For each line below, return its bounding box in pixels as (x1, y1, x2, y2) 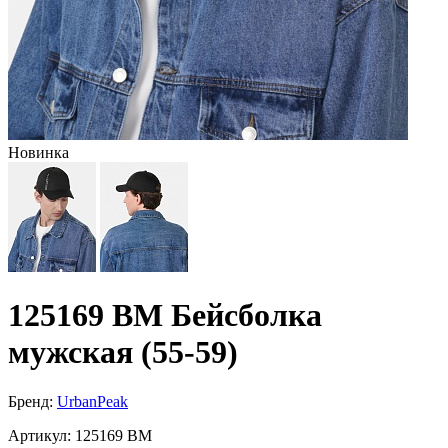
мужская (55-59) (8, 334, 238, 371)
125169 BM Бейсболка (8, 297, 322, 334)
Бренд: (8, 392, 53, 410)
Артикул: (8, 426, 71, 444)
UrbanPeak (57, 392, 128, 410)
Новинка (8, 144, 69, 161)
